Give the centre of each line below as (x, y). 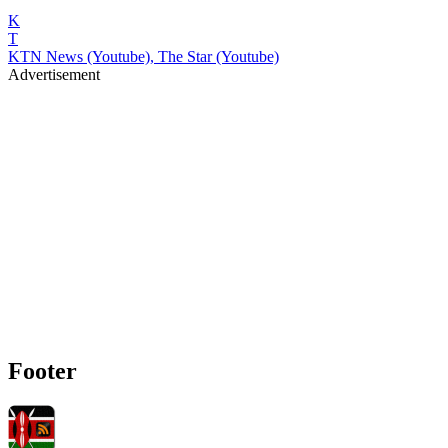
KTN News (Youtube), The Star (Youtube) (143, 57)
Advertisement (54, 75)
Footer (42, 371)
